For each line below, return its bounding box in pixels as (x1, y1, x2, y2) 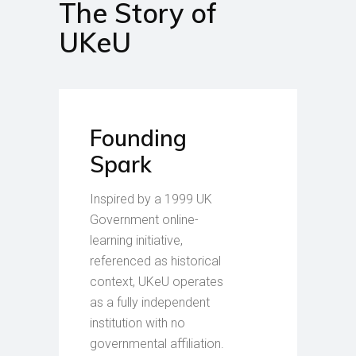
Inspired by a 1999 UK (90, 191, 212, 207)
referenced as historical (90, 253, 221, 269)
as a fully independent (90, 294, 210, 310)
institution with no (90, 315, 185, 331)
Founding (90, 123, 187, 152)
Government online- (90, 211, 199, 227)
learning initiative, (90, 232, 183, 248)
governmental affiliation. (90, 335, 224, 351)
